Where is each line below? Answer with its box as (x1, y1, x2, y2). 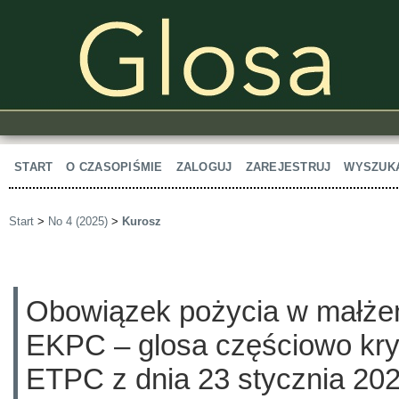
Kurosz (122, 215, 161, 229)
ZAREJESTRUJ (245, 160, 331, 174)
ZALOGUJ (175, 160, 232, 174)
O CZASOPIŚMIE (66, 160, 163, 174)
